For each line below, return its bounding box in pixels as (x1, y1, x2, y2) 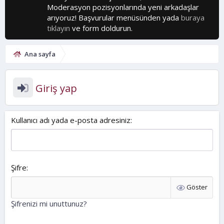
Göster (186, 182, 207, 191)
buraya (181, 12, 204, 22)
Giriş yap (33, 81, 77, 95)
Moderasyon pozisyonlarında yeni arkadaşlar (47, 2, 199, 12)
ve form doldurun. (70, 23, 132, 33)
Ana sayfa (24, 49, 55, 58)
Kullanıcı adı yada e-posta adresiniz (11, 114, 130, 125)
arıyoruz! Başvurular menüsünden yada (47, 12, 181, 22)
